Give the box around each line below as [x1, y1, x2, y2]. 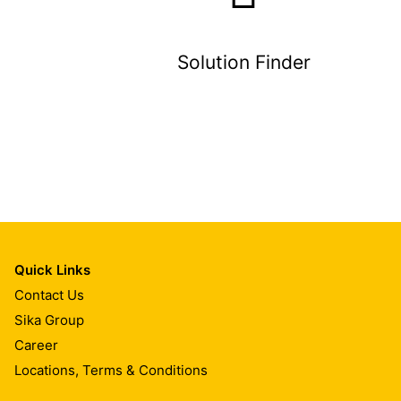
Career [14, 336, 58, 354]
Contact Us [14, 286, 84, 303]
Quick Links [14, 261, 90, 278]
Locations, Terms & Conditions [14, 361, 208, 379]
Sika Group [14, 311, 84, 328]
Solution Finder [176, 51, 311, 73]
